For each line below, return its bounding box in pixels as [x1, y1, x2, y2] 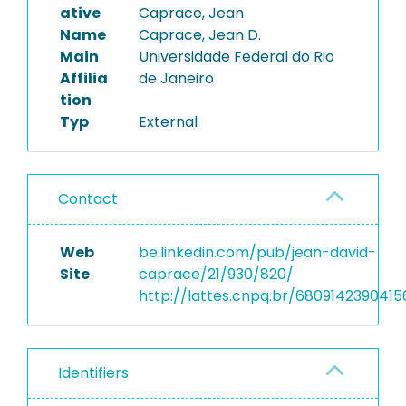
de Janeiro [138, 68, 214, 89]
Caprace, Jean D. [138, 24, 261, 45]
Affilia [60, 68, 108, 89]
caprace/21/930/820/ [138, 264, 294, 285]
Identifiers [58, 362, 129, 383]
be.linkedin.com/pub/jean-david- [138, 242, 376, 263]
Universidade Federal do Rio [138, 46, 334, 67]
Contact [58, 188, 118, 209]
